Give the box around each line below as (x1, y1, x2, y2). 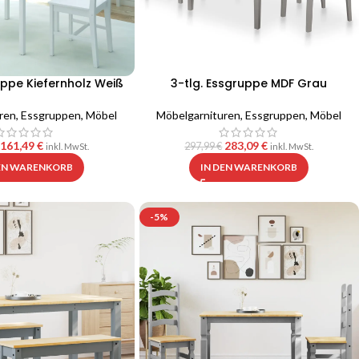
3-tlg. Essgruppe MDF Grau (171, 75, 328, 92)
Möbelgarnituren (156, 108, 241, 123)
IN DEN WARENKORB (200, 161, 298, 174)
